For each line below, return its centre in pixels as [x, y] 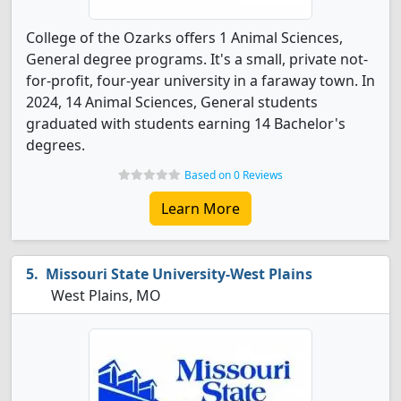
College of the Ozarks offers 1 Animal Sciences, [184, 38]
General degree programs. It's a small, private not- [197, 59]
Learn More [200, 209]
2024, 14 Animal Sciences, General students [172, 102]
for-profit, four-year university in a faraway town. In [200, 81]
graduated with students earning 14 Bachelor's [186, 124]
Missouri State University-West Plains [179, 274]
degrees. [55, 145]
